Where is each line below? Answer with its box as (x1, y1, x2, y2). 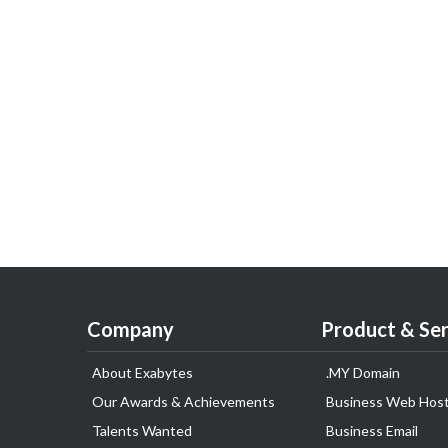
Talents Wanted (92, 422, 192, 439)
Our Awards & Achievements (92, 393, 275, 410)
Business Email (326, 422, 418, 439)
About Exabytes (92, 364, 193, 381)
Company (87, 317, 174, 341)
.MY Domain (326, 364, 400, 381)
